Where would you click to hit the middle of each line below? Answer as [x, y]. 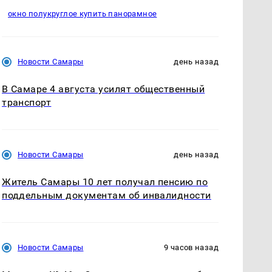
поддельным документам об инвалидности [107, 195]
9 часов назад [191, 248]
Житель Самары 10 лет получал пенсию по [105, 182]
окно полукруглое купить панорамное [83, 14]
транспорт [27, 102]
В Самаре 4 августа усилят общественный [104, 89]
